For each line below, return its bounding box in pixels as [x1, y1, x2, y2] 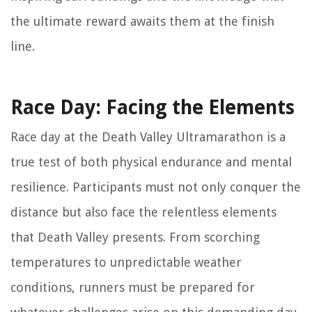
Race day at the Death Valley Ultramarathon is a [10, 130, 286, 145]
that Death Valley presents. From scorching [10, 230, 260, 245]
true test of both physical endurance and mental [10, 155, 292, 170]
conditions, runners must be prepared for [10, 280, 255, 295]
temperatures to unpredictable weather [10, 255, 242, 270]
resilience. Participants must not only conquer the [10, 180, 301, 195]
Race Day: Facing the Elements [10, 96, 295, 120]
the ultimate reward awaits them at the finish [10, 14, 274, 29]
